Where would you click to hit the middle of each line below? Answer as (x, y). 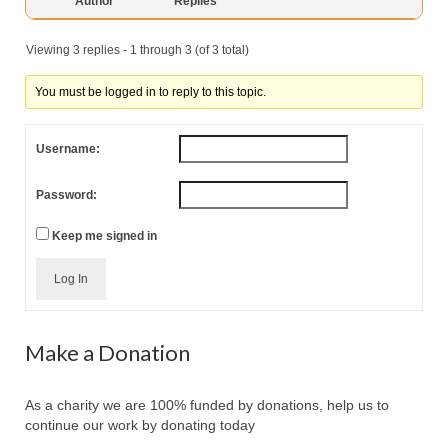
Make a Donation (107, 352)
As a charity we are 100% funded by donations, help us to (207, 404)
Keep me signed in (104, 235)
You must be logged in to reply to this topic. (151, 91)
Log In (71, 278)
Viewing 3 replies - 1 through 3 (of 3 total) (137, 49)
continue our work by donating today (140, 424)
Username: (68, 148)
